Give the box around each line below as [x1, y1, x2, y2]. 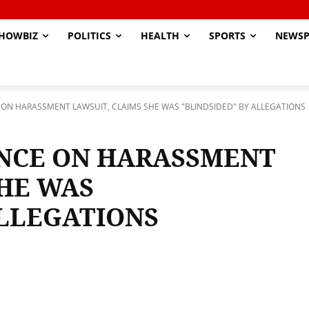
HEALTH [141, 29, 179, 42]
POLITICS [68, 29, 111, 42]
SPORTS [209, 29, 246, 42]
